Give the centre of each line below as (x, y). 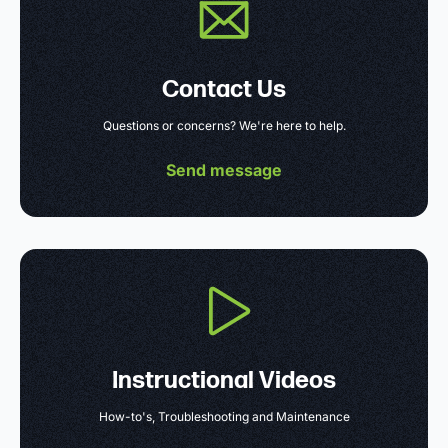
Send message (224, 169)
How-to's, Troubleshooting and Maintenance (224, 416)
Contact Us (224, 89)
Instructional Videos (224, 380)
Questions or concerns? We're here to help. (224, 125)
